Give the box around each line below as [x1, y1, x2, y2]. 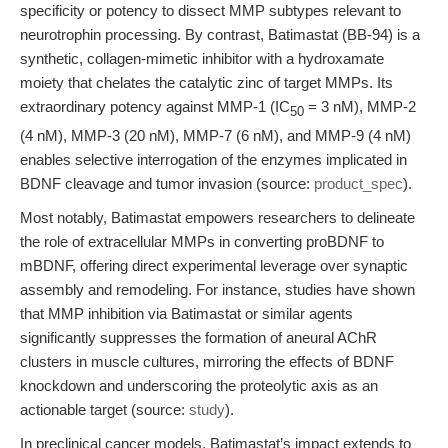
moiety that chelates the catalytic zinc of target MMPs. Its [20, 74, 393, 91]
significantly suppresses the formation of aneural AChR [20, 329, 377, 346]
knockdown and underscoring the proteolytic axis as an [20, 377, 378, 394]
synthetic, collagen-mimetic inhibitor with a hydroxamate [20, 50, 384, 67]
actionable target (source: [20, 401, 189, 418]
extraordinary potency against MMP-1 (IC [20, 98, 290, 115]
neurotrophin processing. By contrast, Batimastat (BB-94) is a [20, 26, 420, 43]
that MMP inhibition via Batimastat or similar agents [20, 305, 353, 322]
